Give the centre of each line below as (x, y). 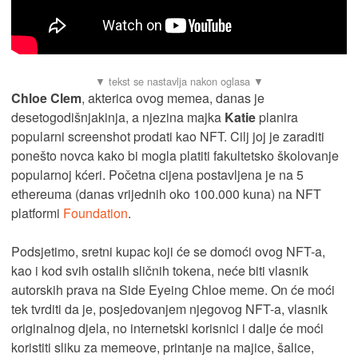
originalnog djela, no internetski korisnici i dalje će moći (167, 328)
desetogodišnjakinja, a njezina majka (118, 117)
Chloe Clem (46, 98)
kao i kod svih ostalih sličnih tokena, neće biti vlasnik (160, 271)
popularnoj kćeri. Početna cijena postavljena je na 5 (157, 175)
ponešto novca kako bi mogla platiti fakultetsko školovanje (175, 156)
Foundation (95, 213)
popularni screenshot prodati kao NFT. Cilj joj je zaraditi (168, 137)
